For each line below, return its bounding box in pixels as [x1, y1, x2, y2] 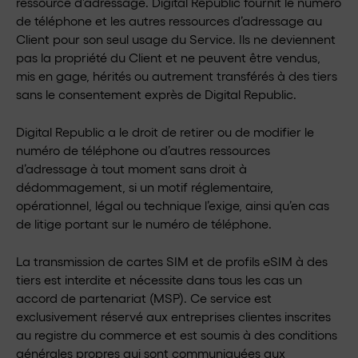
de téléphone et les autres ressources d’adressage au [16, 13, 322, 28]
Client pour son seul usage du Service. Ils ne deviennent [16, 31, 336, 46]
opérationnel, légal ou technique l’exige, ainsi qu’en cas [16, 197, 329, 213]
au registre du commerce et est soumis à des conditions [16, 327, 337, 342]
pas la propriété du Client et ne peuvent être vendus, [16, 50, 320, 65]
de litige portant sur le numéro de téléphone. [16, 216, 272, 231]
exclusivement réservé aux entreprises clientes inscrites [16, 308, 331, 324]
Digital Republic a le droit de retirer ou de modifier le [16, 124, 314, 139]
